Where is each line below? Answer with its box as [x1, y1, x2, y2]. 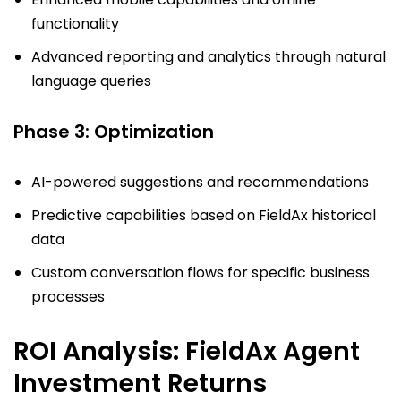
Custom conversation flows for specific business [31, 262, 370, 284]
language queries [31, 71, 151, 92]
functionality [31, 13, 119, 35]
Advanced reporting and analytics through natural [31, 47, 386, 68]
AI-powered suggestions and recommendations [31, 172, 369, 193]
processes [31, 286, 105, 308]
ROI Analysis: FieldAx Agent [13, 334, 360, 370]
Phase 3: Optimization [13, 119, 214, 145]
